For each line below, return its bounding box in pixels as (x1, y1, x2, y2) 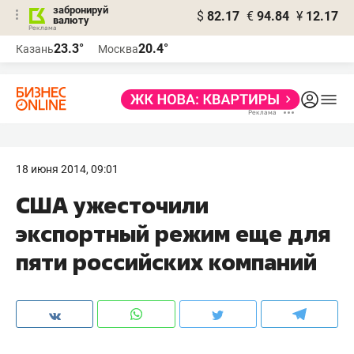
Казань (16, 43, 54, 55)
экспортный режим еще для (16, 219, 330, 248)
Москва (98, 43, 138, 55)
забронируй (53, 4, 108, 16)
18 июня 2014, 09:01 (16, 163, 119, 175)
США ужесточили (16, 190, 209, 220)
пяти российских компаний (16, 247, 317, 277)
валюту (53, 14, 89, 26)
